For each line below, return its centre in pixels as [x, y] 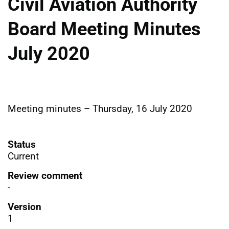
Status [22, 144]
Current [23, 156]
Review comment [45, 175]
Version [25, 207]
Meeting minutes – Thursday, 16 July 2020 [100, 108]
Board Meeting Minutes [104, 29]
